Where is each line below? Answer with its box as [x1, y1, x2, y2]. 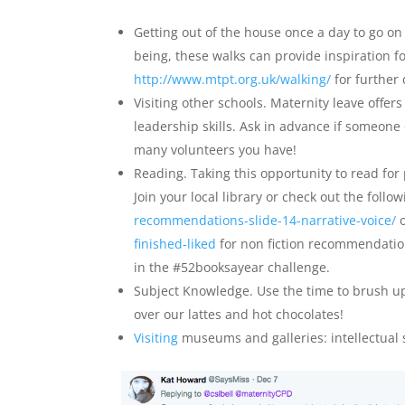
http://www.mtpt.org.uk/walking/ [134, 70, 332, 88]
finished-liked [134, 234, 217, 252]
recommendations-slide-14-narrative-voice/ [134, 211, 397, 229]
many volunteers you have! [134, 140, 297, 158]
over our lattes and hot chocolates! [134, 305, 344, 323]
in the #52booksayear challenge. [134, 258, 331, 276]
